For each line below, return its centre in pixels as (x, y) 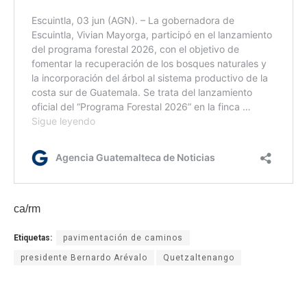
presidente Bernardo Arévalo (84, 258)
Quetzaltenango (199, 258)
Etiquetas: (33, 238)
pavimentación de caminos (123, 238)
